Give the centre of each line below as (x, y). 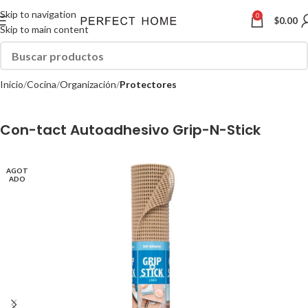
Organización (88, 84)
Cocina (42, 84)
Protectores (148, 84)
